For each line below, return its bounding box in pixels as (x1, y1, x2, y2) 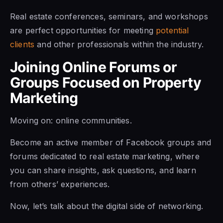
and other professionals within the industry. (34, 39, 204, 49)
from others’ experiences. (10, 179, 110, 189)
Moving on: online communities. (10, 115, 132, 125)
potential (156, 25, 189, 35)
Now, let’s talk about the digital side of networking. (10, 201, 204, 211)
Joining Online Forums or (10, 58, 177, 76)
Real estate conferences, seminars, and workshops (10, 11, 208, 21)
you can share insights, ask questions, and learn (10, 165, 196, 175)
